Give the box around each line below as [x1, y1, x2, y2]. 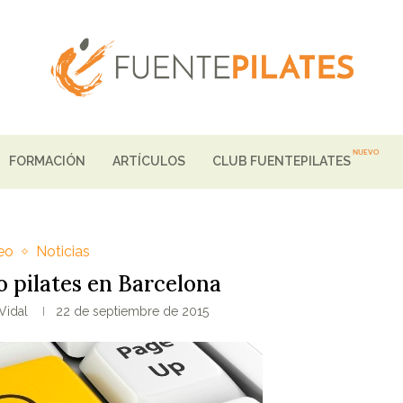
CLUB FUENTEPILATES [212, 154, 351, 169]
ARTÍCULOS [112, 154, 185, 169]
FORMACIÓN [9, 154, 85, 169]
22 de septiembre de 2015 [56, 304, 210, 319]
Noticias [36, 243, 91, 261]
